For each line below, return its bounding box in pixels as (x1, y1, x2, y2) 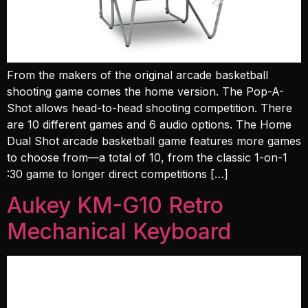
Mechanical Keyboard (7, 217, 231, 245)
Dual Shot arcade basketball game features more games (7, 134, 301, 148)
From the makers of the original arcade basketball (7, 68, 268, 82)
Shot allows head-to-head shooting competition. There (7, 101, 292, 115)
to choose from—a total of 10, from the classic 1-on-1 (7, 151, 287, 165)
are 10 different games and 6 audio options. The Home (7, 118, 291, 132)
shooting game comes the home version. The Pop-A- (7, 85, 284, 99)
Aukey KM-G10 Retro (7, 191, 223, 219)
